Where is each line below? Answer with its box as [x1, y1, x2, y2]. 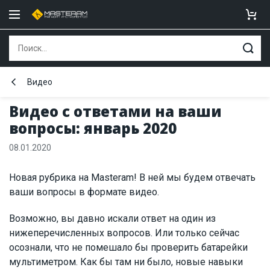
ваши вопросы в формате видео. [9, 186, 159, 198]
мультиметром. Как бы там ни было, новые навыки [9, 256, 243, 268]
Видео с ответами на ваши [9, 101, 222, 121]
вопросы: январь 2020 [9, 118, 177, 138]
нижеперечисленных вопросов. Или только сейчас [9, 227, 239, 239]
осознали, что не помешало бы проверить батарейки [9, 242, 248, 253]
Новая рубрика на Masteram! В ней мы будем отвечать [9, 172, 256, 183]
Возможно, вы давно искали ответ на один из [9, 213, 216, 224]
